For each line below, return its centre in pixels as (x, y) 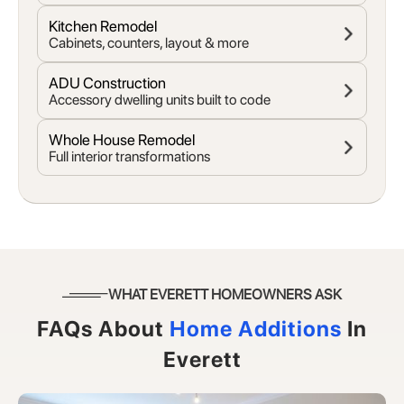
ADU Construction (107, 83)
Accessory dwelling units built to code (160, 100)
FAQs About (101, 329)
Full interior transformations (129, 157)
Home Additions (256, 329)
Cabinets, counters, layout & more (149, 43)
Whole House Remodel (122, 140)
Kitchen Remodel (103, 27)
